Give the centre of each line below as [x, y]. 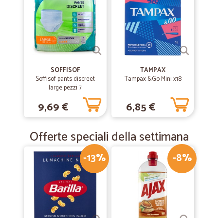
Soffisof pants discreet [65, 79]
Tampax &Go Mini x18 [153, 79]
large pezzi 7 [65, 88]
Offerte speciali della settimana [109, 137]
